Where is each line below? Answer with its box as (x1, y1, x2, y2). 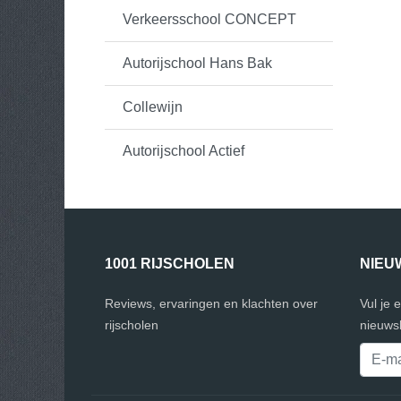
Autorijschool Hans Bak (123, 55, 272, 71)
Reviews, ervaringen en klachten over (105, 296, 318, 311)
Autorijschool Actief (123, 143, 244, 158)
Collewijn (123, 99, 183, 115)
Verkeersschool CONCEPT (123, 12, 296, 27)
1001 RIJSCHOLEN (105, 256, 235, 271)
